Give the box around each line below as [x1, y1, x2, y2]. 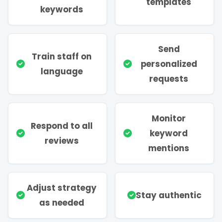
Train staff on [32, 50, 92, 62]
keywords [40, 3, 83, 15]
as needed [39, 196, 84, 209]
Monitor [152, 112, 186, 124]
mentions [148, 142, 189, 154]
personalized [140, 57, 197, 70]
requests [149, 72, 188, 85]
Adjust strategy [27, 181, 97, 194]
